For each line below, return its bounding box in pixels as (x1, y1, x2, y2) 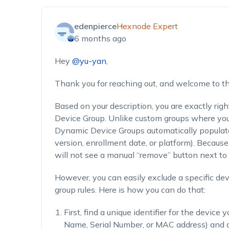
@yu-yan (72, 56, 106, 66)
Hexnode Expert (116, 21, 178, 31)
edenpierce (74, 21, 117, 31)
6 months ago (74, 33, 126, 43)
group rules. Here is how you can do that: (54, 185, 205, 195)
